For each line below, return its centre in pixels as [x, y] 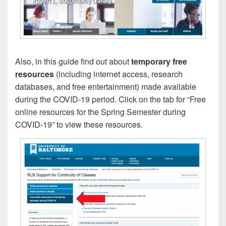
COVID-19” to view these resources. [79, 124]
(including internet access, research [118, 74]
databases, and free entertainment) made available [106, 86]
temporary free [159, 61]
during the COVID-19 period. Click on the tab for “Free [110, 99]
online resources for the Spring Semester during [100, 111]
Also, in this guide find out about [73, 61]
